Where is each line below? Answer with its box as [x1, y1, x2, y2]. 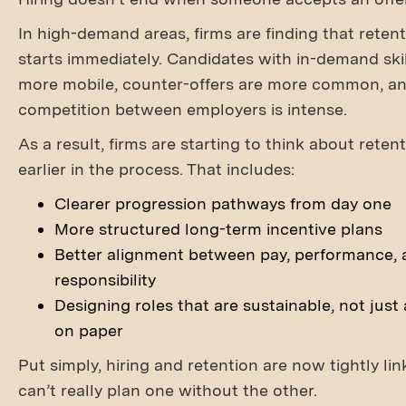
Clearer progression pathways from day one [54, 194, 391, 213]
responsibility [54, 270, 156, 289]
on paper [54, 321, 123, 340]
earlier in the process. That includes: [18, 159, 295, 179]
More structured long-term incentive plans [54, 219, 382, 238]
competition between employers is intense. [18, 100, 347, 119]
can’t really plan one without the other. [18, 381, 317, 400]
